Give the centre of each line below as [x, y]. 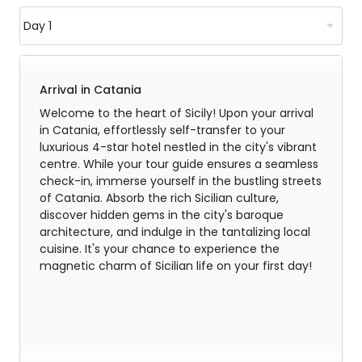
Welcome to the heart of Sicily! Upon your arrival [177, 113]
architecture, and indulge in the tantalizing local [175, 232]
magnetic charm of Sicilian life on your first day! [176, 266]
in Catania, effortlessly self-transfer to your [162, 130]
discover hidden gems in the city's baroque [162, 215]
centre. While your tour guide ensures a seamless [179, 164]
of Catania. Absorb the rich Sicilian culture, [159, 198]
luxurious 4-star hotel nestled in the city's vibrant [178, 147]
